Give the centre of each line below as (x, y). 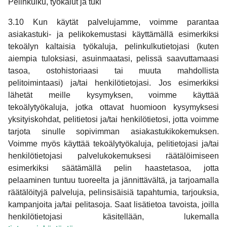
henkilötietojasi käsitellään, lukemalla (113, 216)
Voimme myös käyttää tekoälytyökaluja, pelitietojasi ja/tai (113, 143)
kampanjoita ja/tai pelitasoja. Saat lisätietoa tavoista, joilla (113, 204)
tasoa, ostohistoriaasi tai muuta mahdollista (113, 70)
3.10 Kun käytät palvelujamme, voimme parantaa (113, 22)
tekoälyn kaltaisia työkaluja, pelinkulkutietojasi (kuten (113, 46)
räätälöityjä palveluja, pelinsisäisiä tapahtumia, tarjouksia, (113, 192)
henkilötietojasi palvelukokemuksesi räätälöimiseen (113, 156)
